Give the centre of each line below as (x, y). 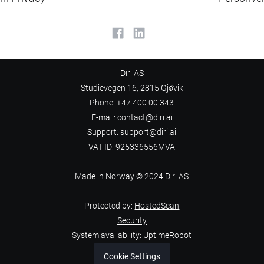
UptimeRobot (168, 235)
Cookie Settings (132, 256)
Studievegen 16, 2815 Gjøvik (132, 88)
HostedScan (157, 206)
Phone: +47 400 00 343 (132, 103)
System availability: (108, 235)
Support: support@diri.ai (132, 132)
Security (132, 220)
